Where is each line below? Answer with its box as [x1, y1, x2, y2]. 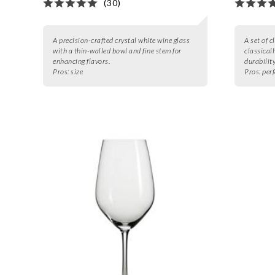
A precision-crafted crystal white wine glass [53, 36, 190, 45]
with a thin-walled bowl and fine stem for [53, 46, 182, 56]
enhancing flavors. [53, 56, 110, 66]
